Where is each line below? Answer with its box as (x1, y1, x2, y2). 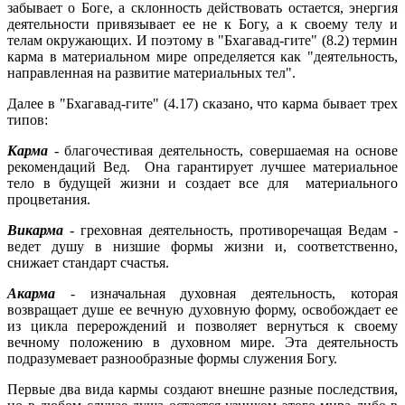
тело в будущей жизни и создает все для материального (7, 174, 398, 191)
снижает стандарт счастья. (7, 254, 169, 270)
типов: (7, 111, 48, 127)
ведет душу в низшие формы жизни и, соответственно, (7, 238, 398, 254)
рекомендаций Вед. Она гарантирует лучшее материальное (7, 158, 398, 174)
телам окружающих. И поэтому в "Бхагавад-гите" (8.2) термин (7, 32, 398, 48)
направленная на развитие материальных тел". (7, 64, 296, 80)
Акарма (7, 285, 55, 301)
